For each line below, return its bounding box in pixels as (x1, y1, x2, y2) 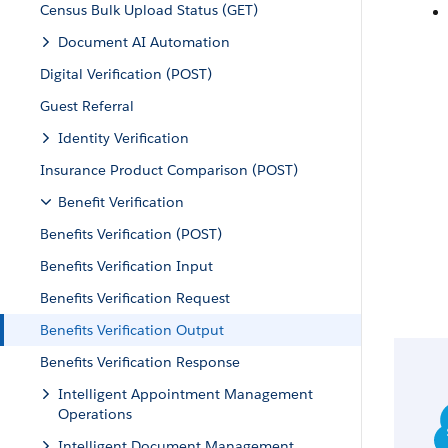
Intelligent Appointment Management (58, 385, 313, 403)
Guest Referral (40, 97, 134, 115)
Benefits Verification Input (40, 257, 213, 275)
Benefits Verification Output (40, 321, 224, 339)
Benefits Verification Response (40, 353, 240, 371)
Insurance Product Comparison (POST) (40, 161, 298, 179)
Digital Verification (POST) (40, 65, 212, 83)
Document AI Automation (58, 33, 230, 51)
